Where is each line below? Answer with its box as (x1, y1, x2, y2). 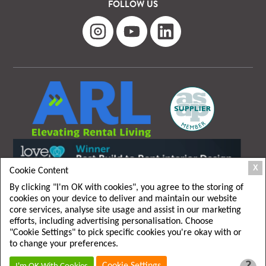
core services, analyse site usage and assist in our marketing (9, 205, 241, 215)
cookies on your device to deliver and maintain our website (9, 194, 237, 204)
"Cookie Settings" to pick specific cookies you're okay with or (9, 228, 242, 237)
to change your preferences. (9, 239, 118, 249)
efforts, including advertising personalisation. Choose (9, 217, 213, 226)
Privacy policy (118, 237, 171, 250)
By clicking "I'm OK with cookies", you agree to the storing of (9, 183, 243, 192)
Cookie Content (9, 166, 68, 176)
